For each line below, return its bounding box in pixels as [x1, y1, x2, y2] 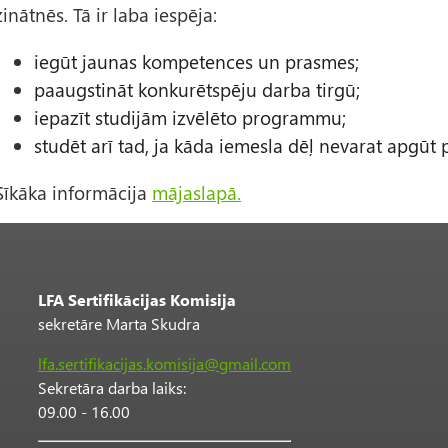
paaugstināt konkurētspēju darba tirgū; [34, 77, 361, 103]
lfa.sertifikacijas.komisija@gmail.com [38, 353, 291, 375]
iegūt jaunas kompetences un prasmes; [34, 49, 360, 75]
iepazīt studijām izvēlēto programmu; [34, 105, 347, 131]
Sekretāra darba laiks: [38, 377, 186, 399]
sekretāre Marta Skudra [38, 313, 200, 335]
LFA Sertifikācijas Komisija [38, 289, 236, 311]
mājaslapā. [152, 180, 242, 206]
